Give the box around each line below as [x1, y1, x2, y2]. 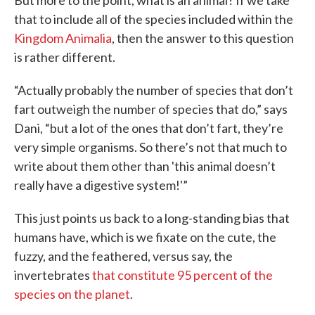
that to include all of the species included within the [14, 11, 293, 27]
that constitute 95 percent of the [90, 267, 273, 283]
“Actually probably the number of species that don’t [14, 82, 293, 98]
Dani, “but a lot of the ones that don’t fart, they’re [14, 120, 283, 136]
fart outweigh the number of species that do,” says [14, 101, 288, 117]
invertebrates [14, 267, 90, 283]
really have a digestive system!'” [14, 177, 188, 193]
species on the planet [14, 286, 130, 302]
